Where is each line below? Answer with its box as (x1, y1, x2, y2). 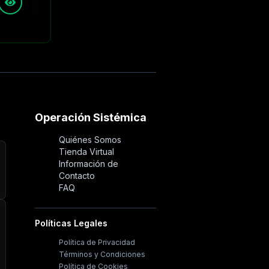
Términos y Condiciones (58, 249, 145, 259)
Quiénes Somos (58, 134, 121, 145)
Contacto (58, 170, 95, 181)
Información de (58, 158, 118, 169)
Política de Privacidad (58, 237, 135, 247)
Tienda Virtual (58, 146, 114, 157)
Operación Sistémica (34, 111, 147, 124)
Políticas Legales (34, 217, 107, 228)
